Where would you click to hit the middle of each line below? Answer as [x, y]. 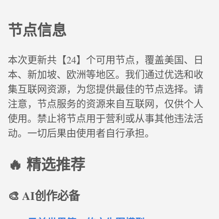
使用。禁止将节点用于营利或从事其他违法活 [106, 118]
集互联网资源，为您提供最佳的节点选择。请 [106, 89]
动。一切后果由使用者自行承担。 [81, 133]
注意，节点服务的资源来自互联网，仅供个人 [106, 104]
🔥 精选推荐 [46, 164]
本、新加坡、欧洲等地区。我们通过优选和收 [106, 74]
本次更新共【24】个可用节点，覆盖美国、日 [106, 60]
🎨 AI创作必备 [44, 195]
